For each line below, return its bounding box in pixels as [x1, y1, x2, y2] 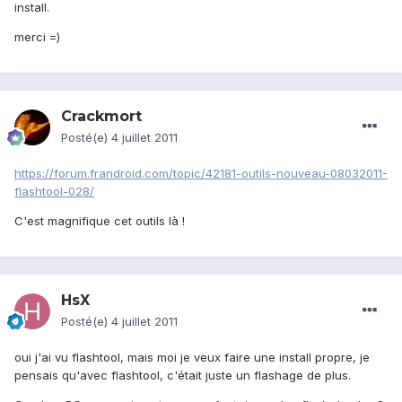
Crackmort [61, 108, 142, 126]
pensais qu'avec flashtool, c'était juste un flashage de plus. [14, 368, 351, 383]
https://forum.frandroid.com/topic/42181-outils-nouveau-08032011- [14, 166, 388, 181]
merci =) [14, 30, 60, 45]
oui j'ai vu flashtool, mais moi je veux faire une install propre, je [14, 350, 370, 365]
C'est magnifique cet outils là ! [14, 214, 185, 229]
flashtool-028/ [14, 184, 94, 199]
